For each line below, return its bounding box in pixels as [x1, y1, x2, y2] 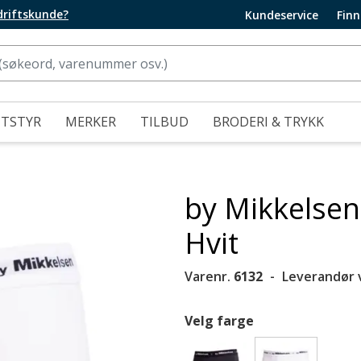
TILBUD [140, 113, 189, 131]
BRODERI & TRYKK [213, 113, 324, 131]
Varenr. [185, 268, 234, 285]
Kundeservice [245, 6, 318, 23]
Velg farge [185, 312, 254, 330]
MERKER [65, 113, 116, 131]
